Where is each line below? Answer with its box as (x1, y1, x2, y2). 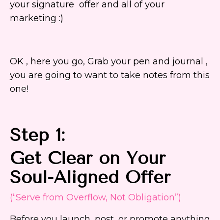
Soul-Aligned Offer (10, 166, 170, 188)
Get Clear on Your (10, 147, 165, 169)
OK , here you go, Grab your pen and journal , (10, 56, 208, 67)
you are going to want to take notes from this (10, 70, 210, 81)
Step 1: (10, 124, 65, 146)
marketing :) (10, 13, 63, 24)
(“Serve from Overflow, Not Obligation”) (10, 192, 181, 203)
